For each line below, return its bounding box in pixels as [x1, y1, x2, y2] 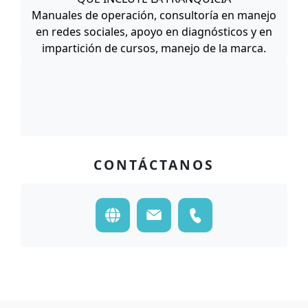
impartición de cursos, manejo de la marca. [42, 40, 266, 56]
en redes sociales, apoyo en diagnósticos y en [36, 23, 272, 39]
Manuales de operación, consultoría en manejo [32, 7, 276, 23]
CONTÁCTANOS [93, 155, 214, 174]
